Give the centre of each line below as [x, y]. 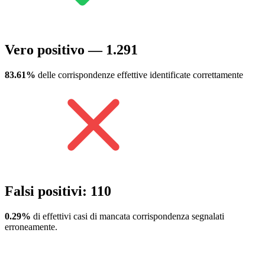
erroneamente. [31, 227]
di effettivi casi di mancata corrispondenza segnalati [127, 216]
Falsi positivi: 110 [58, 191]
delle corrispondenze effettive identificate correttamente [139, 75]
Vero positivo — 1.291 [71, 50]
